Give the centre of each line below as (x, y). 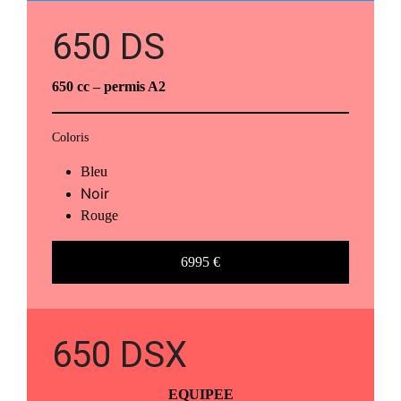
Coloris (70, 137)
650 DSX (119, 354)
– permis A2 (128, 86)
